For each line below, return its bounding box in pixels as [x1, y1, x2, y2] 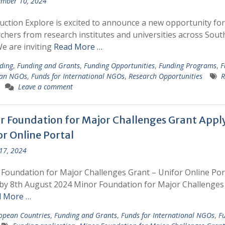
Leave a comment [18, 82, 73, 91]
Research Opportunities [128, 71, 202, 81]
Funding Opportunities [83, 61, 155, 70]
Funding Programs [158, 61, 216, 70]
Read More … [53, 41, 102, 52]
